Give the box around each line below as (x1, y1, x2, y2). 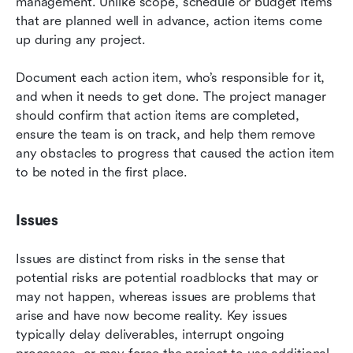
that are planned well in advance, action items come (16, 13, 322, 28)
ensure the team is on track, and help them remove (16, 126, 315, 142)
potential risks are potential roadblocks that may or (16, 269, 319, 285)
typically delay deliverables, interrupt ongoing (16, 326, 284, 342)
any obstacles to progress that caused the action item (16, 145, 335, 161)
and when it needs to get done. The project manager (16, 88, 326, 104)
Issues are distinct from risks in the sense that (16, 251, 285, 266)
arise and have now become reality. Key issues (16, 307, 288, 323)
